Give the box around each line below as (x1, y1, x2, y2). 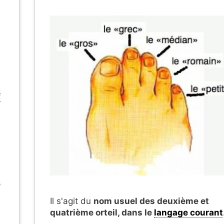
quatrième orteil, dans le (50, 207, 154, 218)
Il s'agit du (50, 196, 93, 206)
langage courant (154, 207, 223, 218)
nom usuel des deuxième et (93, 196, 209, 206)
